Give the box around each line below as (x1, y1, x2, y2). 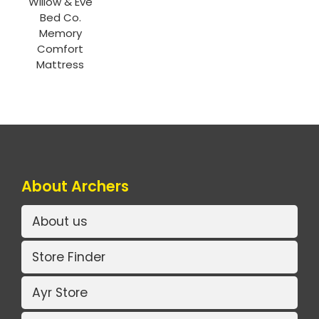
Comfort (37, 41, 84, 57)
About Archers (21, 176, 129, 197)
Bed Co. (39, 10, 81, 26)
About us (32, 212, 88, 230)
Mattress (36, 57, 85, 73)
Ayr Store (32, 283, 88, 301)
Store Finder (32, 248, 105, 266)
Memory (38, 26, 82, 41)
